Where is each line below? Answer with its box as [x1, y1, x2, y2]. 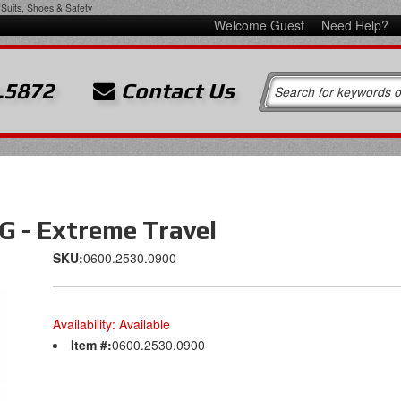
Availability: [53, 315, 119, 333]
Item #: [71, 336, 112, 354]
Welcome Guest [213, 16, 308, 34]
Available [119, 315, 170, 333]
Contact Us [115, 78, 235, 103]
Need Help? [320, 16, 388, 34]
